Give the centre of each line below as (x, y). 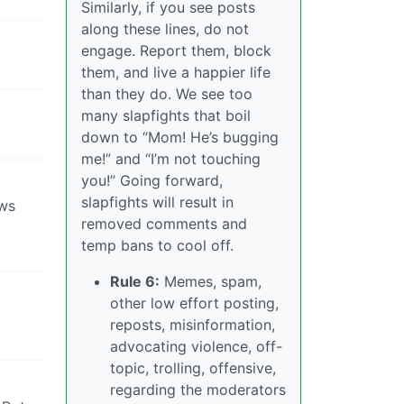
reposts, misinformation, (193, 324)
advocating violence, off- (196, 346)
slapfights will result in (157, 202)
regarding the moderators (198, 389)
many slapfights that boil (166, 115)
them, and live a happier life (176, 72)
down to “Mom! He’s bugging (180, 137)
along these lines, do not (165, 28)
